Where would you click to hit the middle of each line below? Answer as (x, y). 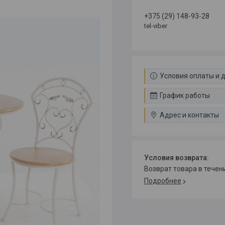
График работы (185, 95)
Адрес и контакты (189, 115)
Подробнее (162, 181)
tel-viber (155, 26)
